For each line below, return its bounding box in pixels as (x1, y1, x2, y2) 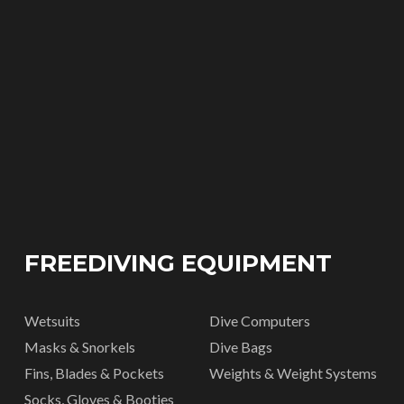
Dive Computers (208, 312, 310, 330)
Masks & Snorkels (23, 338, 135, 356)
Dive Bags (208, 338, 272, 356)
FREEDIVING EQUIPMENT (23, 249, 332, 279)
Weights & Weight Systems (208, 364, 377, 382)
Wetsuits (23, 312, 80, 330)
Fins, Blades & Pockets (23, 364, 164, 382)
